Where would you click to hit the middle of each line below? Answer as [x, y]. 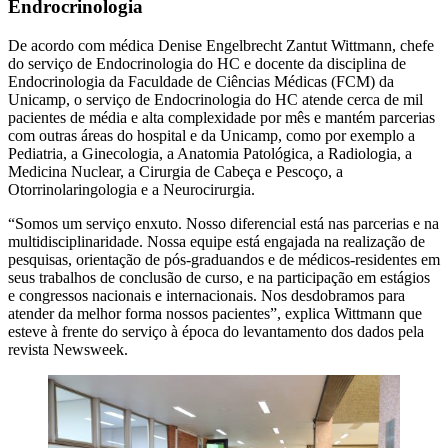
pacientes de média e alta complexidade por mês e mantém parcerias [221, 118]
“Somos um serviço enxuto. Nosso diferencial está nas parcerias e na [223, 224]
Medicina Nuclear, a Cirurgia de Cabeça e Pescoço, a [175, 172]
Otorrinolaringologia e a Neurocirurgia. [131, 190]
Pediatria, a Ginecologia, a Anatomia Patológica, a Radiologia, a [210, 154]
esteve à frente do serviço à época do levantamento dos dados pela [216, 332]
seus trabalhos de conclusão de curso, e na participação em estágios [219, 278]
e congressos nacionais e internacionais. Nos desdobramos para [206, 296]
